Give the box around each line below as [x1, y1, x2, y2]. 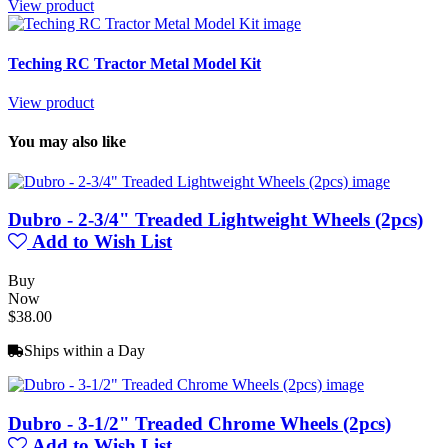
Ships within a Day [24, 341, 145, 359]
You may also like [8, 133, 126, 151]
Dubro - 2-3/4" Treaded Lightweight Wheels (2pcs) [8, 209, 423, 231]
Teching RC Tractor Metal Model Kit [8, 54, 261, 72]
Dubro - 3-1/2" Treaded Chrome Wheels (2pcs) [8, 412, 391, 434]
